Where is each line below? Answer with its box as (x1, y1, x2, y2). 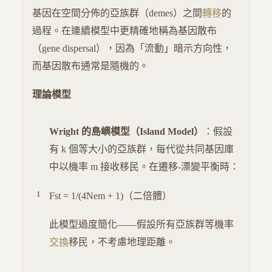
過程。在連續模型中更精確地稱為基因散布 (32, 25, 217, 36)
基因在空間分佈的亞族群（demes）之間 (32, 8, 202, 18)
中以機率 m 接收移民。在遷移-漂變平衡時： (49, 161, 239, 172)
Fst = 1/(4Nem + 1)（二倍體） (49, 190, 172, 201)
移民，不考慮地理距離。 (69, 237, 175, 248)
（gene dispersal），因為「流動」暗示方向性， (32, 43, 232, 53)
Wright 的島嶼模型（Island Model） (49, 126, 203, 137)
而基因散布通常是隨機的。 (32, 61, 149, 71)
